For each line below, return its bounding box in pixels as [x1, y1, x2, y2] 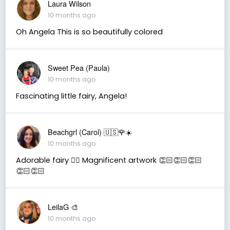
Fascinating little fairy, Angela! [15, 90, 127, 101]
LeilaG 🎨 [47, 201, 78, 212]
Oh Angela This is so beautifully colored [15, 26, 163, 37]
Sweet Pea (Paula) [47, 62, 110, 73]
